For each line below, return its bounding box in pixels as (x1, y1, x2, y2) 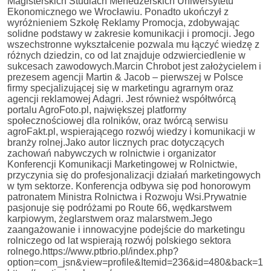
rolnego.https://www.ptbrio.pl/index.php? (7, 246, 178, 256)
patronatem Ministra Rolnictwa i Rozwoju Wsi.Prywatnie (7, 191, 247, 202)
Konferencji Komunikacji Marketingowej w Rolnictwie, (7, 158, 237, 169)
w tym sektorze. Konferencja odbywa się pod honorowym (7, 180, 250, 191)
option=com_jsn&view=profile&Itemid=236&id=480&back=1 (7, 256, 263, 267)
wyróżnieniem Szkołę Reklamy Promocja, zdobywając (7, 17, 240, 28)
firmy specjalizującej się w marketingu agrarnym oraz (7, 82, 233, 93)
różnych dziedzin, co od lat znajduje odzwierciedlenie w (7, 50, 246, 60)
